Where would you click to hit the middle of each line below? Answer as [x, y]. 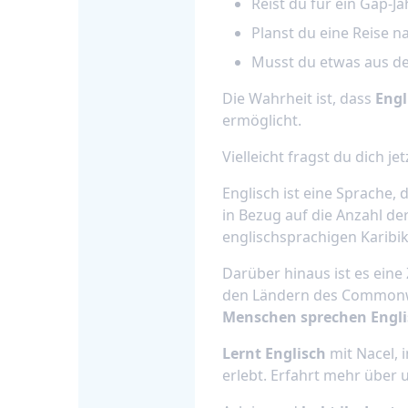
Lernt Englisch [274, 353]
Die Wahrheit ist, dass [298, 98]
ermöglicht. [261, 120]
